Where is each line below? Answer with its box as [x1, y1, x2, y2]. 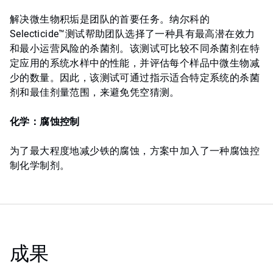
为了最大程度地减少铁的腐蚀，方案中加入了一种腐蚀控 [10, 145, 260, 157]
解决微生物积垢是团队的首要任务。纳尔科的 [10, 13, 210, 26]
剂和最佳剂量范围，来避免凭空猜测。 [10, 87, 180, 99]
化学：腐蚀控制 [10, 116, 83, 128]
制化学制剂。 [10, 160, 70, 172]
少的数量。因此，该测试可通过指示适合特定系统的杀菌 [10, 72, 260, 84]
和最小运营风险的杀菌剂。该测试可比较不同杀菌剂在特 [10, 43, 260, 55]
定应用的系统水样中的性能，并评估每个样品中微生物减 [10, 57, 260, 69]
